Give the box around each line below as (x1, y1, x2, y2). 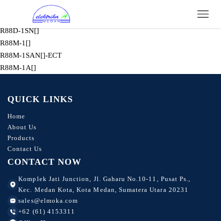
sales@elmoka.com (18, 196, 78, 204)
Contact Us (7, 145, 42, 152)
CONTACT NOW (7, 156, 82, 167)
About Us (7, 123, 37, 131)
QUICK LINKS (7, 94, 74, 104)
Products (7, 134, 35, 142)
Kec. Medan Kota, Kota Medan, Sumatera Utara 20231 (18, 185, 188, 193)
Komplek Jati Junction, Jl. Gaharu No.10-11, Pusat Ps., (18, 175, 191, 183)
